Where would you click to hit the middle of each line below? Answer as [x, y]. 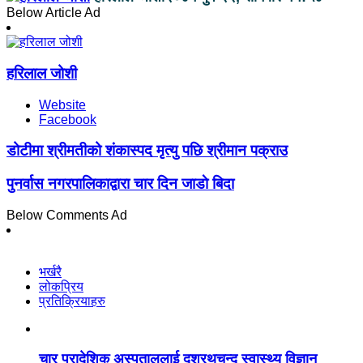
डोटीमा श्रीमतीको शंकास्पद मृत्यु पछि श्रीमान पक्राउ [147, 151]
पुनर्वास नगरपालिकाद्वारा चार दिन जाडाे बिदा [120, 184]
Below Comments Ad [67, 215]
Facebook [68, 119]
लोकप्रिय [61, 286]
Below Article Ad [53, 13]
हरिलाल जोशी [42, 73]
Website [62, 105]
